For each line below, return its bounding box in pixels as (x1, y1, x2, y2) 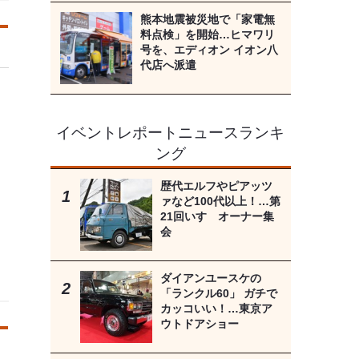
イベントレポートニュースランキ (56, 124, 285, 142)
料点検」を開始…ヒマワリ (139, 28, 275, 42)
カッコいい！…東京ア (159, 302, 272, 316)
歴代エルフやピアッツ (159, 179, 272, 193)
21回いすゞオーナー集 (159, 210, 274, 224)
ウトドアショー (159, 317, 239, 331)
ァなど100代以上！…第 (159, 195, 280, 208)
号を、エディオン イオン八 (139, 43, 278, 57)
